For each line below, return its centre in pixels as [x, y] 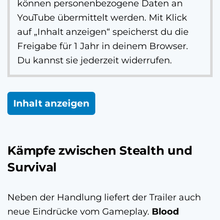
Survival [32, 167]
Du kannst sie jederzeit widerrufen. [95, 60]
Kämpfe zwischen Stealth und [100, 150]
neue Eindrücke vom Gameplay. [80, 211]
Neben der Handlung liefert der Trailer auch [104, 197]
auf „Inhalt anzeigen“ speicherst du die [103, 31]
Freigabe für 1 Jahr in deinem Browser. [103, 46]
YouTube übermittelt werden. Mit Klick [102, 17]
